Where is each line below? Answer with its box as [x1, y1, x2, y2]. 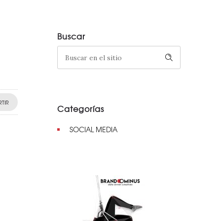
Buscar [57, 30, 85, 42]
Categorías [57, 103, 104, 114]
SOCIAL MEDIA [70, 124, 117, 134]
